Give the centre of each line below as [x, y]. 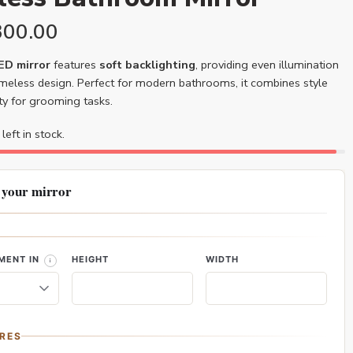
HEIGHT [90, 259]
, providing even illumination [267, 65]
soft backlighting [147, 65]
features [75, 65]
